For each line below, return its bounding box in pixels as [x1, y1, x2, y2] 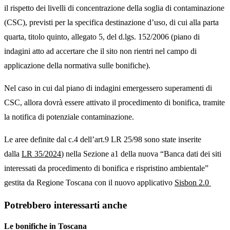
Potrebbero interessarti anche [4, 199, 127, 210]
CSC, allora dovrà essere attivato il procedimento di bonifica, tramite [4, 98, 225, 107]
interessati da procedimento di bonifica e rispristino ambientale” [4, 164, 208, 173]
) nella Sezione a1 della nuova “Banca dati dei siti [61, 149, 221, 159]
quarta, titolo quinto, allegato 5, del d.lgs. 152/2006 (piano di [4, 32, 200, 42]
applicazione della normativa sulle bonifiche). [4, 61, 150, 70]
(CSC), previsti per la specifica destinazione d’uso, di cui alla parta [4, 18, 219, 27]
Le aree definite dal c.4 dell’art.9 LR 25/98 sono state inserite [4, 135, 201, 144]
